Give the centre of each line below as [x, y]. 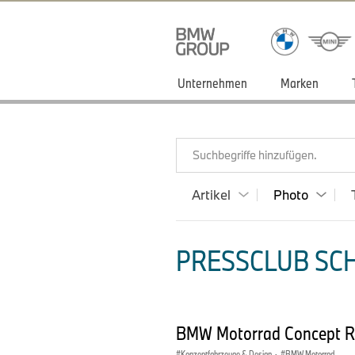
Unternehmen [212, 83]
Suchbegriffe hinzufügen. [255, 155]
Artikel [211, 195]
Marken [300, 83]
